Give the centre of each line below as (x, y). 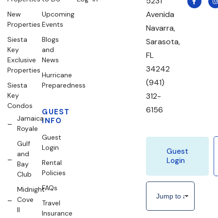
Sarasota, (163, 42)
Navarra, (161, 28)
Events (53, 24)
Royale (27, 128)
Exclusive (22, 60)
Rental (52, 163)
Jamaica (30, 118)
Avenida (160, 15)
